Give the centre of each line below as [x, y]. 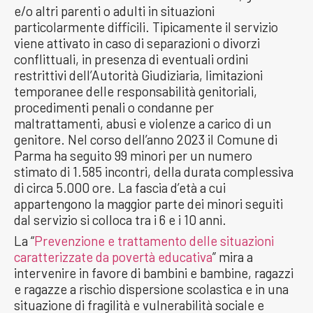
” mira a [233, 256]
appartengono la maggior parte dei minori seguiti [148, 203]
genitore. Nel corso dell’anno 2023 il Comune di [146, 139]
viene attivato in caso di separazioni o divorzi [137, 43]
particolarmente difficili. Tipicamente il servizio [146, 27]
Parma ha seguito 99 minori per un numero [133, 155]
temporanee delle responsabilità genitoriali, [136, 91]
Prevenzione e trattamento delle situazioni [154, 240]
